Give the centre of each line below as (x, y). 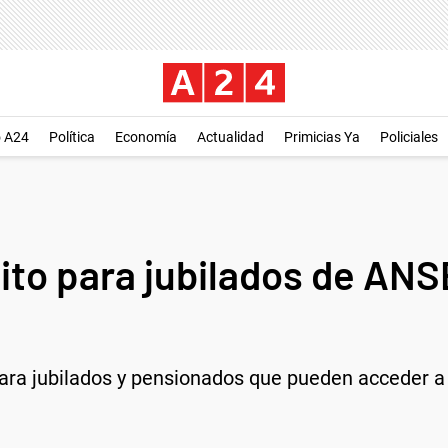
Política (72, 137)
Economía (146, 137)
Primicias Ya (322, 137)
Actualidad (230, 137)
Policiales (409, 137)
